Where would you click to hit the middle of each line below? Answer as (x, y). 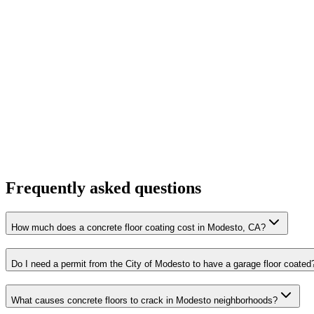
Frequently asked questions (103, 188)
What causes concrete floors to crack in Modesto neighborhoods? (144, 300)
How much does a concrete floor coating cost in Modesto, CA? (138, 228)
